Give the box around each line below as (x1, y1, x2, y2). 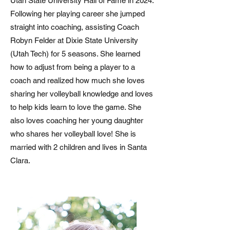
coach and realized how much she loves (10, 76, 145, 85)
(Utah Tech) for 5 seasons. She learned (10, 49, 140, 58)
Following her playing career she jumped (10, 9, 145, 18)
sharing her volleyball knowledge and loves (10, 89, 153, 98)
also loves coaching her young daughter (10, 116, 143, 125)
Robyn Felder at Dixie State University (10, 36, 138, 45)
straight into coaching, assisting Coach (10, 23, 139, 31)
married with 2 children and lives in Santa (10, 143, 147, 151)
